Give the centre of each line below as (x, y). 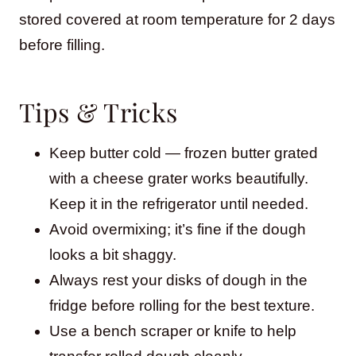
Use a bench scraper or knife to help (173, 331)
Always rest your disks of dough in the (178, 280)
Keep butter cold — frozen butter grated (184, 153)
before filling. (62, 44)
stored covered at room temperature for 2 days (177, 19)
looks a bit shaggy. (113, 254)
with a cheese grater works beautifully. (179, 178)
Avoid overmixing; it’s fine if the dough (178, 229)
